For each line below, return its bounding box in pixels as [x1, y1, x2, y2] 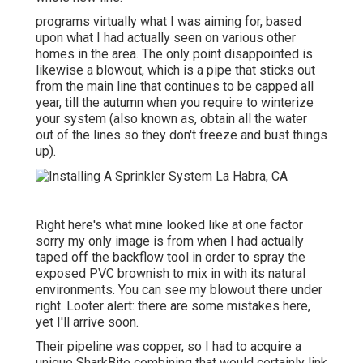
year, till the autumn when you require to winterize [36, 95, 314, 111]
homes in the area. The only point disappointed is [36, 46, 313, 62]
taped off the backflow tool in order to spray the [36, 249, 305, 265]
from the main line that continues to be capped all [36, 79, 314, 95]
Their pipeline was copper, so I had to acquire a [36, 338, 301, 354]
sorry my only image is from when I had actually [36, 233, 304, 249]
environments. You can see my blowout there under [36, 281, 322, 297]
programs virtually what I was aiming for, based [36, 14, 301, 30]
